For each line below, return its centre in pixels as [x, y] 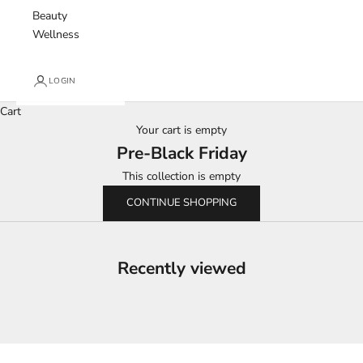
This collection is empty [181, 176]
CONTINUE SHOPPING [181, 203]
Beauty [50, 16]
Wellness [56, 34]
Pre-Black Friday [181, 153]
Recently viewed [181, 268]
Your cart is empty [181, 130]
